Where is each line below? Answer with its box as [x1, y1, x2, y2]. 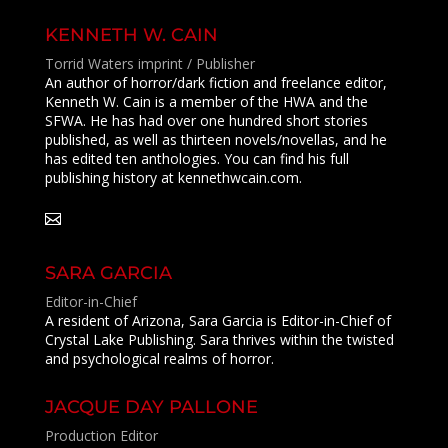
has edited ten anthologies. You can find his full [44, 149, 349, 168]
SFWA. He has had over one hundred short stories [44, 111, 368, 130]
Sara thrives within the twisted [195, 330, 394, 349]
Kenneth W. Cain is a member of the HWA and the [44, 92, 368, 111]
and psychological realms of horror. [44, 349, 274, 368]
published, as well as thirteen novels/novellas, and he [44, 130, 387, 149]
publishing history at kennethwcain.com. [44, 168, 302, 187]
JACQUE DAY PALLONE [44, 396, 258, 418]
